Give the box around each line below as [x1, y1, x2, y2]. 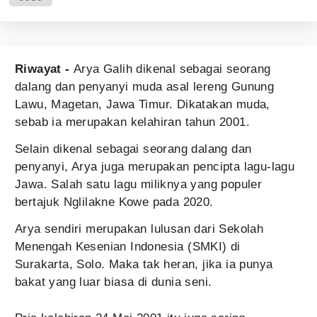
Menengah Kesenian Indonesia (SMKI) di [15, 240, 241, 253]
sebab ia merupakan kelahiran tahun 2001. [15, 115, 254, 129]
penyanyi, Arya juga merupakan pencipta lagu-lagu [15, 160, 295, 173]
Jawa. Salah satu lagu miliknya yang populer [15, 178, 263, 191]
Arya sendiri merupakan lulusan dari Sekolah [15, 222, 264, 236]
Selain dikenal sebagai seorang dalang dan [15, 142, 252, 156]
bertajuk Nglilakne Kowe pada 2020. [15, 195, 214, 209]
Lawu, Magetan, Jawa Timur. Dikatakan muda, [15, 98, 270, 111]
